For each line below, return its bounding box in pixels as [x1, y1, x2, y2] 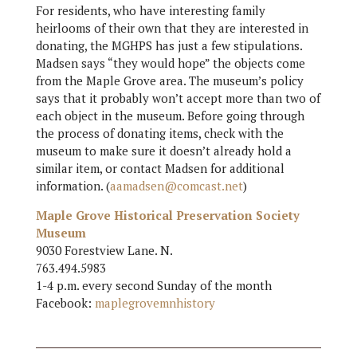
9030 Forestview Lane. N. [35, 242, 173, 259]
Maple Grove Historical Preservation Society [35, 207, 300, 224]
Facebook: [35, 295, 95, 312]
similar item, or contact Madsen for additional [35, 160, 284, 177]
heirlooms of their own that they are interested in [35, 20, 308, 37]
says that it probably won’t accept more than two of [35, 90, 320, 107]
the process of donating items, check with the [35, 125, 284, 142]
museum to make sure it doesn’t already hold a [35, 143, 292, 159]
